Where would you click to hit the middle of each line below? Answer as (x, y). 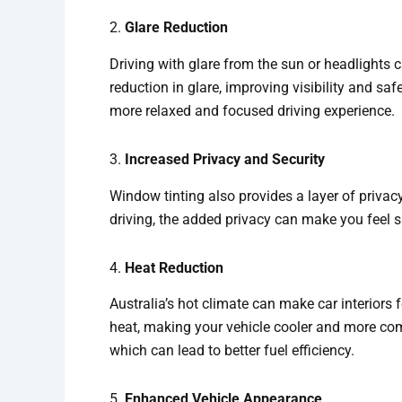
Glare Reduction (176, 27)
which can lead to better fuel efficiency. (232, 351)
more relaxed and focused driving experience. (252, 110)
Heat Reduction (174, 267)
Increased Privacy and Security (225, 159)
